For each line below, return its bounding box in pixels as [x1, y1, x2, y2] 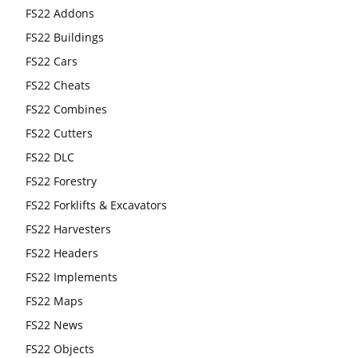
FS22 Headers [26, 245, 98, 261]
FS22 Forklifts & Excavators [26, 197, 167, 213]
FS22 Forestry [26, 173, 97, 189]
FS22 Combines [26, 101, 107, 117]
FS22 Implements [26, 269, 117, 285]
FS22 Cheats [26, 78, 90, 93]
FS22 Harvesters [26, 221, 111, 237]
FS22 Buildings [26, 30, 104, 46]
